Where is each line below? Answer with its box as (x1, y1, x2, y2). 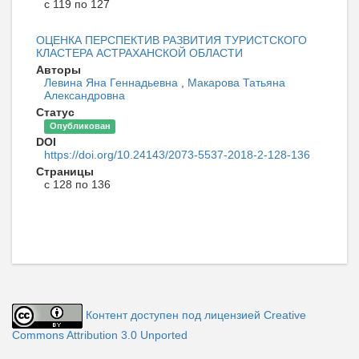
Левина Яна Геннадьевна (44, 76, 181, 90)
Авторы (36, 63, 81, 77)
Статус (36, 106, 75, 119)
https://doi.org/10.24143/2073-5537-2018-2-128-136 (44, 148, 310, 162)
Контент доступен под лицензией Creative (86, 309, 306, 322)
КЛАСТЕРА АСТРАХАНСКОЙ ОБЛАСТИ (36, 46, 243, 60)
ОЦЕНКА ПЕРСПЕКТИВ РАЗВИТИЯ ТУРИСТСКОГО (36, 34, 307, 47)
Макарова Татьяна (188, 76, 285, 90)
